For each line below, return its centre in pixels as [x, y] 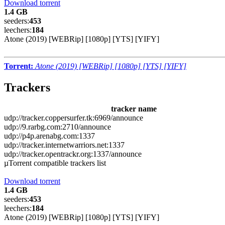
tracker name [134, 108]
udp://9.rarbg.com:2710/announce [58, 127]
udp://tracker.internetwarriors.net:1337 [64, 145]
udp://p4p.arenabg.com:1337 [49, 136]
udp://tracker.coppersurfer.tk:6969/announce [74, 118]
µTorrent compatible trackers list [55, 163]
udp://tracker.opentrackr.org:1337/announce [73, 154]
